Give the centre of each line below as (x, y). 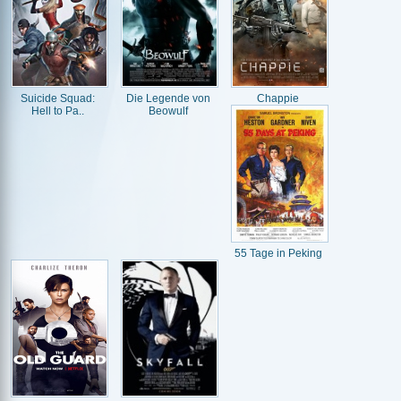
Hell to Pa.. (58, 111)
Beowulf (168, 111)
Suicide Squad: (58, 98)
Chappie (278, 98)
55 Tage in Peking (278, 253)
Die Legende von (168, 98)
